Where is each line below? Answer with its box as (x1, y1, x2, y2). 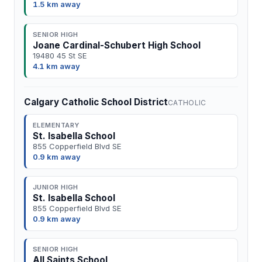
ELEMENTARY (33, 121, 80, 129)
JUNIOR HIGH (33, 183, 78, 191)
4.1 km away (33, 61, 80, 71)
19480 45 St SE (33, 51, 87, 60)
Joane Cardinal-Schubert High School (33, 40, 201, 51)
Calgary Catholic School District (24, 96, 168, 108)
